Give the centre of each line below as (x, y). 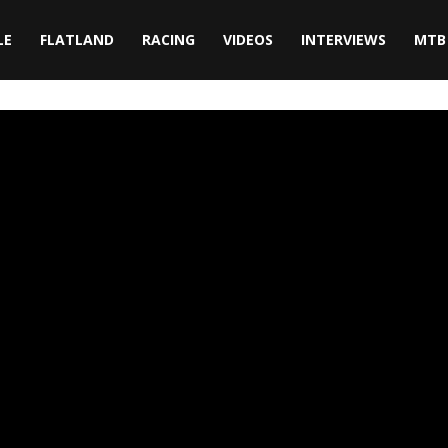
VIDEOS (248, 39)
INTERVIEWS (343, 39)
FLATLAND (77, 39)
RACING (168, 39)
